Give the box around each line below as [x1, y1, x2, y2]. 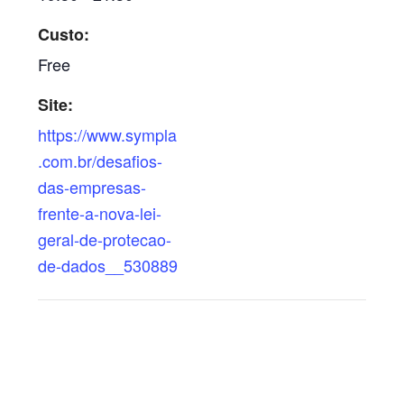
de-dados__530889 [38, 253, 179, 277]
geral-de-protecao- [38, 227, 172, 251]
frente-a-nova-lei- [38, 201, 162, 225]
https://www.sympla [38, 123, 178, 146]
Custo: [38, 23, 90, 46]
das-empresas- [38, 175, 147, 198]
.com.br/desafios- [38, 149, 163, 172]
